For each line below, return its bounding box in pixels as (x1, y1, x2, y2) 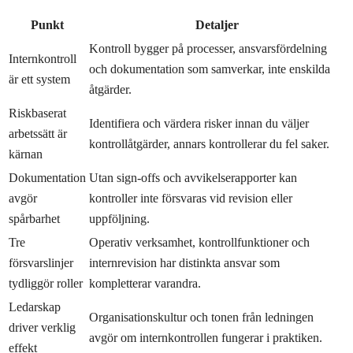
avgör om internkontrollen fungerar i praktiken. (89, 330, 322, 344)
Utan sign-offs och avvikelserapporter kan (89, 170, 297, 184)
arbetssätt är (9, 126, 67, 140)
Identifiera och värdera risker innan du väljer (89, 116, 309, 130)
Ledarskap (9, 299, 61, 314)
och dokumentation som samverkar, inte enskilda (89, 61, 330, 76)
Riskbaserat (9, 106, 66, 120)
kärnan (9, 147, 43, 161)
